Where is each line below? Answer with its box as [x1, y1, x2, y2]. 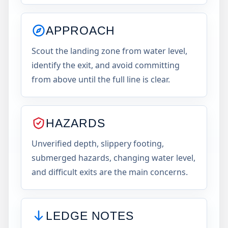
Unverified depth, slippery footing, [32, 138, 164, 149]
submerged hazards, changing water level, [32, 152, 195, 163]
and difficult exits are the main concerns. [32, 166, 188, 178]
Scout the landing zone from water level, [32, 45, 187, 56]
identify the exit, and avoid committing [32, 60, 180, 71]
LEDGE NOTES [46, 209, 134, 222]
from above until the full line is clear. [32, 74, 170, 85]
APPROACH [46, 23, 116, 37]
